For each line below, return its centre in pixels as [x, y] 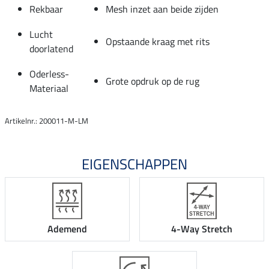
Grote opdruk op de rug [153, 81]
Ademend [67, 229]
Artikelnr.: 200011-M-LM [47, 120]
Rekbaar [46, 9]
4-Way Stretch [202, 229]
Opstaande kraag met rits [158, 41]
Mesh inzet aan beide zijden [162, 9]
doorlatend [51, 48]
